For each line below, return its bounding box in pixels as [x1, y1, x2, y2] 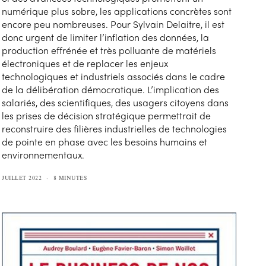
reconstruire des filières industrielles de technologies [2, 121, 227, 135]
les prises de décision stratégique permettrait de [2, 108, 211, 122]
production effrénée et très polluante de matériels [2, 43, 217, 57]
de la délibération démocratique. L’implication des [2, 82, 220, 96]
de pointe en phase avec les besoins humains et [2, 134, 208, 148]
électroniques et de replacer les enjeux [2, 56, 169, 70]
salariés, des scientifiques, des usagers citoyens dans [2, 95, 229, 109]
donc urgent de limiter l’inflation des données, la [2, 30, 210, 44]
